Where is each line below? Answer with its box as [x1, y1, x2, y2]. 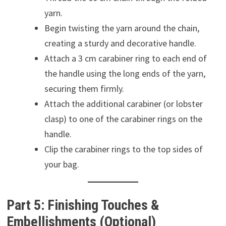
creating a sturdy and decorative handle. [44, 37, 196, 49]
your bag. [44, 158, 79, 170]
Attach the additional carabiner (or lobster [44, 97, 203, 109]
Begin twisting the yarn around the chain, [44, 22, 199, 34]
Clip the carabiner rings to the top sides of [44, 143, 203, 155]
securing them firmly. [44, 82, 124, 94]
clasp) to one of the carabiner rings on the [44, 112, 202, 125]
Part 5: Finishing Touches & [6, 196, 159, 213]
